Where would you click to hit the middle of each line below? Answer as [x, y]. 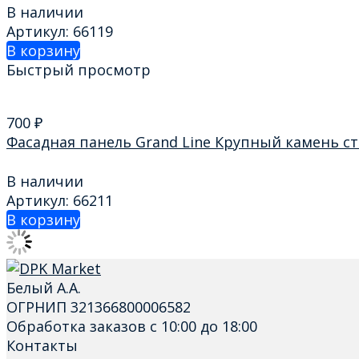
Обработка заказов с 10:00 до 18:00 [132, 326]
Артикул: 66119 [60, 31]
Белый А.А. [44, 287]
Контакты [42, 345]
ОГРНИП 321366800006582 [99, 307]
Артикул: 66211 [60, 200]
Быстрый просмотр [79, 70]
